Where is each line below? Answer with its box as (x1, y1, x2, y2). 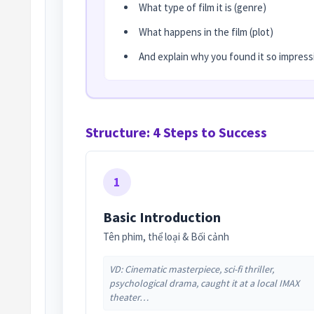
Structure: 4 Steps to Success (86, 123, 267, 142)
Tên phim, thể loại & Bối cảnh (103, 230, 229, 244)
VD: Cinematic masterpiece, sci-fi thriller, (109, 263, 274, 276)
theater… (109, 291, 149, 304)
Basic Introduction (103, 208, 221, 226)
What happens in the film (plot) (139, 25, 273, 39)
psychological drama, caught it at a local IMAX (109, 277, 299, 290)
